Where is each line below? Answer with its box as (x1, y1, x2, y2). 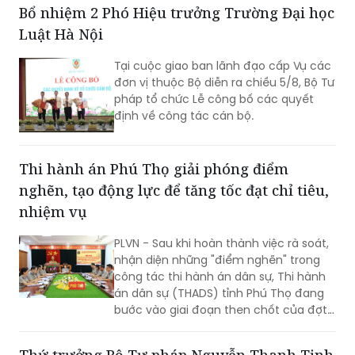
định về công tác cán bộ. (114, 107, 254, 124)
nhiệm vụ (19, 201, 87, 221)
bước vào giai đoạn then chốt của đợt (114, 301, 327, 318)
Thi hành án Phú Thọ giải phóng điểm (19, 158, 288, 178)
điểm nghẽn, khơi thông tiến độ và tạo (114, 334, 328, 351)
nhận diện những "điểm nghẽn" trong (114, 251, 320, 268)
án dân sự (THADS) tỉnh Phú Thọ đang (114, 284, 324, 301)
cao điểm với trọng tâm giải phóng (114, 318, 308, 334)
